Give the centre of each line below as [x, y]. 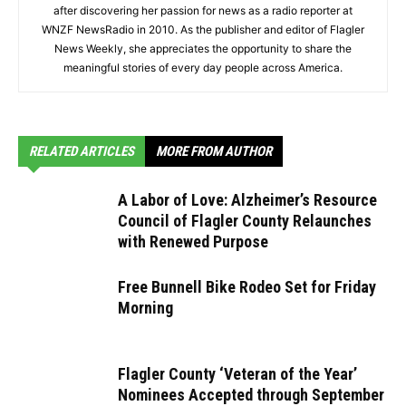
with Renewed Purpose [193, 242]
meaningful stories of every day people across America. [203, 68]
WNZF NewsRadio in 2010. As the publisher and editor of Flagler [203, 30]
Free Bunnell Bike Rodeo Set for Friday [247, 287]
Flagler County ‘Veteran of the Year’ [237, 374]
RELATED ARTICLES [82, 152]
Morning [145, 308]
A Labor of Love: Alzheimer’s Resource [247, 200]
